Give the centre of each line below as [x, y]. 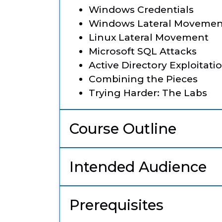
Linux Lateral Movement [149, 38]
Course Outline [123, 129]
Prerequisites [116, 205]
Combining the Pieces [143, 79]
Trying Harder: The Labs [148, 93]
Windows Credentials [141, 10]
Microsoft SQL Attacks [143, 52]
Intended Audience [138, 167]
